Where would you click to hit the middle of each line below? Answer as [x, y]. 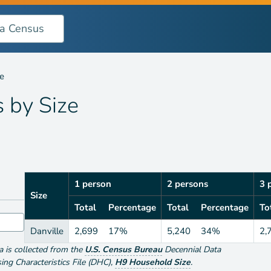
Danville [47, 231]
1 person [93, 184]
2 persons [187, 184]
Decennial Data [193, 249]
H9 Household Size [153, 262]
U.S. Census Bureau [123, 249]
